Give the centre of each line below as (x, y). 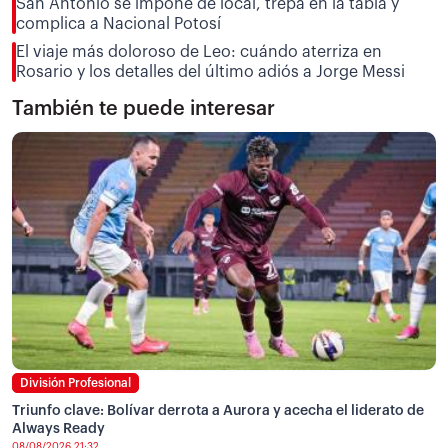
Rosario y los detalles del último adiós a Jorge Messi (210, 71)
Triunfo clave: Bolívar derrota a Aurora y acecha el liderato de (218, 410)
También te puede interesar (143, 108)
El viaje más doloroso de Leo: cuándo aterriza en (199, 51)
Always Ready (58, 428)
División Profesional (75, 382)
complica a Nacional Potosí (118, 23)
